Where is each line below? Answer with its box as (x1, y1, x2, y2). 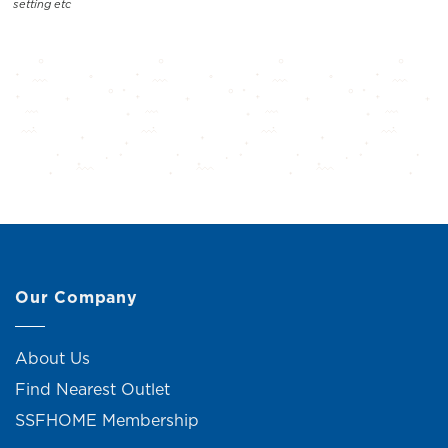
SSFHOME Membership (15, 409, 199, 432)
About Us (15, 347, 90, 370)
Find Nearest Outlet (15, 378, 170, 401)
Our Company (15, 285, 138, 308)
